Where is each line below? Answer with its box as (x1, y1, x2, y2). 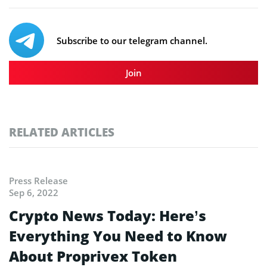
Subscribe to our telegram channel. (57, 34, 207, 46)
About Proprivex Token (9, 246, 177, 266)
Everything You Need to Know (9, 225, 227, 246)
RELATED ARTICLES (9, 124, 114, 139)
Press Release (9, 174, 68, 187)
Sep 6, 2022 (9, 186, 58, 198)
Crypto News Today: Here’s (9, 205, 206, 225)
